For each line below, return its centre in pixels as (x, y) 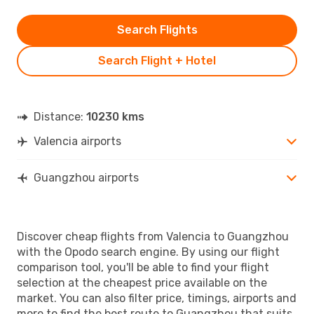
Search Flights (157, 29)
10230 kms (115, 116)
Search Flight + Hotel (157, 60)
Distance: (60, 116)
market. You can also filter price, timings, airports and (157, 298)
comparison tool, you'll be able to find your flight (143, 267)
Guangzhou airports (86, 177)
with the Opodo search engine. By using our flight (148, 252)
